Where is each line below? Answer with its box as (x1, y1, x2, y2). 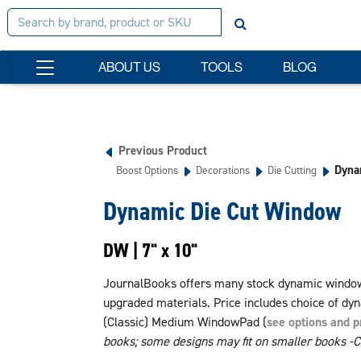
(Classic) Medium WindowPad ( (102, 313, 267, 330)
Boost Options (115, 163, 178, 177)
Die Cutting (267, 163, 317, 177)
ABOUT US (98, 59, 160, 75)
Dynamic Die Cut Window (102, 194, 341, 228)
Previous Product (118, 143, 207, 159)
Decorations (195, 163, 250, 177)
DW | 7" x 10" (102, 238, 197, 263)
